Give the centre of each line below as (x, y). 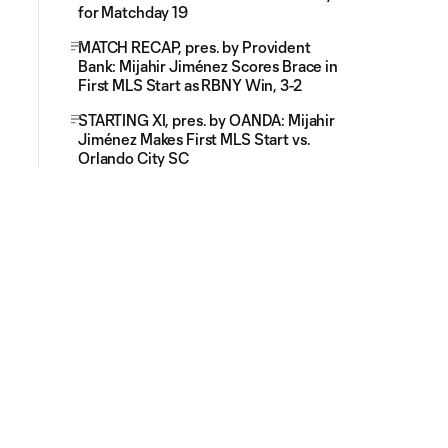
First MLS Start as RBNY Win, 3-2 (190, 85)
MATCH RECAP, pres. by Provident (194, 47)
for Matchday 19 (133, 12)
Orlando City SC (133, 158)
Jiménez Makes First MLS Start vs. (194, 139)
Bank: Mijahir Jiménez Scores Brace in (208, 66)
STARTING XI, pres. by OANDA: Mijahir (206, 120)
